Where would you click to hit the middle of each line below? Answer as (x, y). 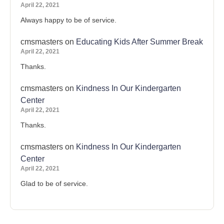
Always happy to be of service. (68, 20)
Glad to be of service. (54, 183)
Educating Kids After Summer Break (139, 42)
